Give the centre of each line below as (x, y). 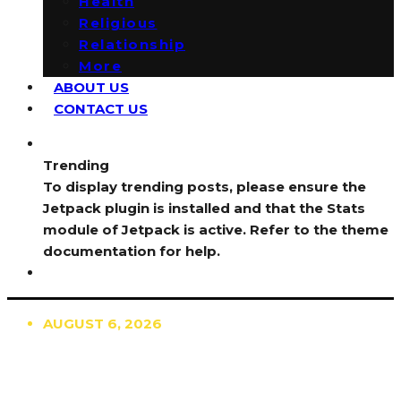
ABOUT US (91, 87)
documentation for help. (132, 251)
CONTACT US (101, 109)
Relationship (132, 44)
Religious (118, 23)
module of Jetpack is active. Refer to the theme (216, 230)
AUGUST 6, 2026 (102, 324)
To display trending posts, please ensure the (205, 187)
